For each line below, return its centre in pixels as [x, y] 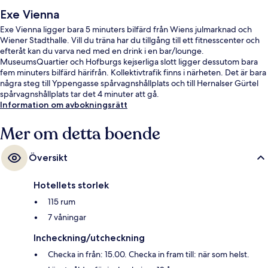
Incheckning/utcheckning [89, 238]
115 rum [62, 202]
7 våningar [67, 217]
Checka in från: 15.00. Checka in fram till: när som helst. [149, 255]
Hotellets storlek [71, 185]
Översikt [48, 158]
